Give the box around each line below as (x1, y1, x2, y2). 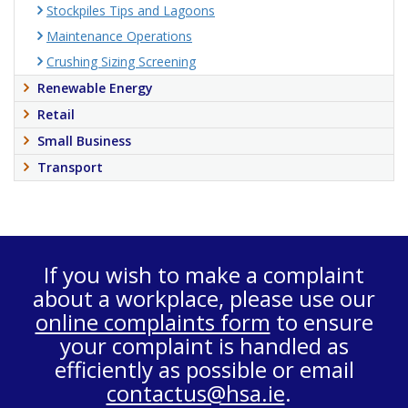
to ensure (270, 307, 373, 337)
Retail (37, 106, 75, 123)
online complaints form (35, 307, 270, 337)
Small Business (37, 132, 131, 149)
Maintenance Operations (46, 27, 192, 45)
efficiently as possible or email (54, 354, 354, 384)
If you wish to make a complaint (44, 260, 364, 290)
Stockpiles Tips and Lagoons (46, 2, 215, 19)
